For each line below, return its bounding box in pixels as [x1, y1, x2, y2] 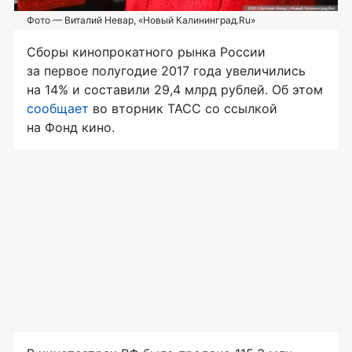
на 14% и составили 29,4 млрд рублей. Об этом [27, 82, 323, 98]
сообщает [27, 101, 89, 117]
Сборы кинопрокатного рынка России [27, 44, 266, 60]
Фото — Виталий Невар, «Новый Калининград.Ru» [27, 14, 255, 27]
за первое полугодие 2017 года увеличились [27, 63, 306, 79]
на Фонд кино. [27, 119, 115, 136]
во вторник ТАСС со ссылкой [89, 101, 277, 117]
